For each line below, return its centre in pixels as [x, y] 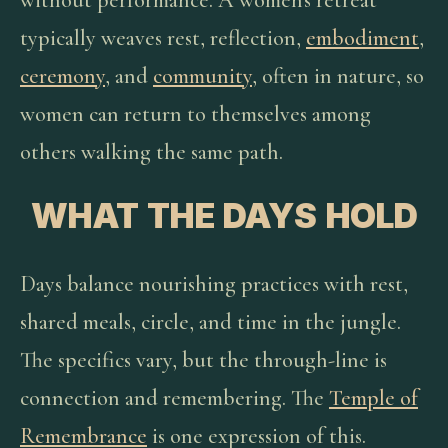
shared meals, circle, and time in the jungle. [210, 322]
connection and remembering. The [174, 398]
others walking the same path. [151, 152]
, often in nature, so [338, 76]
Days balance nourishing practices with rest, [214, 284]
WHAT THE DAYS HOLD [224, 215]
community [202, 76]
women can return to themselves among [195, 114]
